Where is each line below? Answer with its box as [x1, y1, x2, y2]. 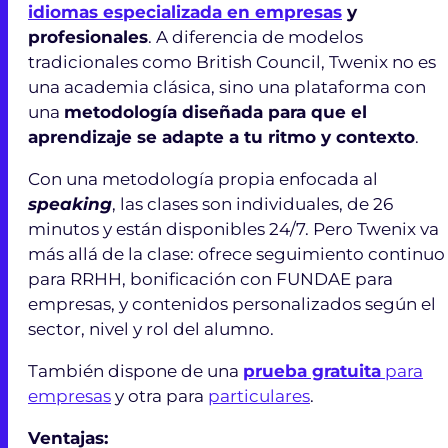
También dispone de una [28, 360, 243, 381]
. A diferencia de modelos [148, 26, 363, 47]
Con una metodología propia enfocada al [28, 168, 378, 189]
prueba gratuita [243, 360, 381, 381]
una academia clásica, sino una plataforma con [28, 76, 426, 97]
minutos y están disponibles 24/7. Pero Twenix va [28, 218, 439, 239]
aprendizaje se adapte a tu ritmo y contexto [28, 126, 415, 147]
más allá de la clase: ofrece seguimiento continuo [28, 243, 445, 264]
